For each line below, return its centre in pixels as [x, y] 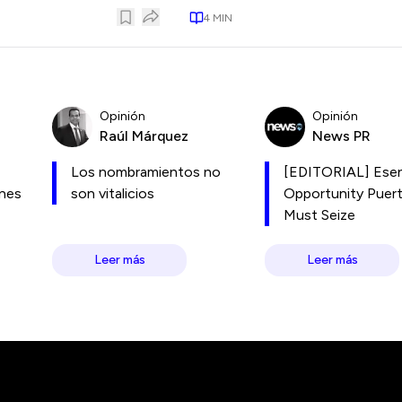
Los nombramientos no [146, 172]
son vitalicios [113, 193]
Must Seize [319, 215]
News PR [341, 135]
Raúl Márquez [144, 135]
